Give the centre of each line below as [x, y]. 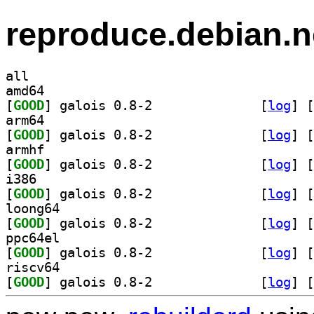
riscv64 [33, 267]
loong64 [33, 208]
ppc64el [33, 238]
